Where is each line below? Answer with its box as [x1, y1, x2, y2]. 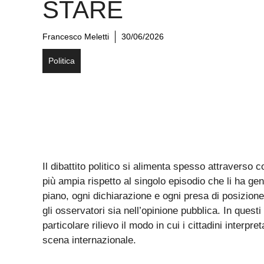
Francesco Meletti [42, 32, 109, 42]
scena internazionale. [42, 235, 136, 246]
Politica [48, 56, 75, 66]
